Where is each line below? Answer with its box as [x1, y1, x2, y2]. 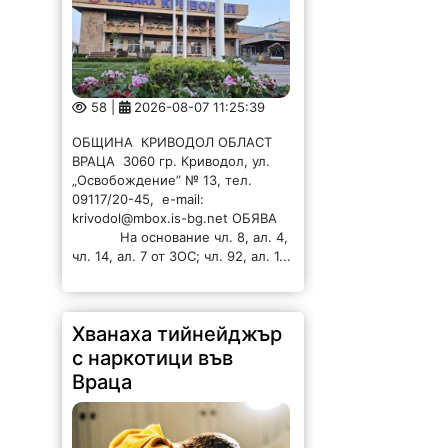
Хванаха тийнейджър [72, 322, 283, 347]
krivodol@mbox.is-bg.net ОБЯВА [72, 210, 286, 227]
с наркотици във [72, 346, 234, 371]
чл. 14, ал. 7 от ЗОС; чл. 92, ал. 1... [72, 248, 292, 265]
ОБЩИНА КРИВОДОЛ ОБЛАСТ [72, 134, 277, 151]
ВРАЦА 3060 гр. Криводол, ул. [72, 153, 271, 170]
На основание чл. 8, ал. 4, [72, 229, 289, 246]
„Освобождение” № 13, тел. [72, 172, 253, 189]
